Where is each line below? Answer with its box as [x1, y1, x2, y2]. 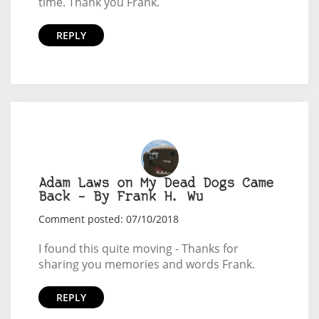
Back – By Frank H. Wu [38, 190, 203, 204]
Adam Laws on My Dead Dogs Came [38, 177, 273, 191]
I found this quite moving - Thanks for [38, 240, 239, 256]
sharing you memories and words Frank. [38, 256, 255, 272]
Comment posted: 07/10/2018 [38, 211, 179, 226]
